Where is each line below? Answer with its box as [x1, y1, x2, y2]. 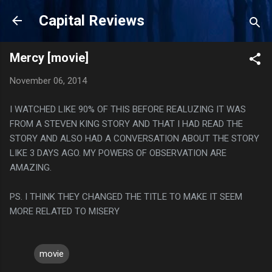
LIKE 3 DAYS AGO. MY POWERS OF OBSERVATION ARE [10, 147, 226, 158]
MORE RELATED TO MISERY [10, 205, 120, 217]
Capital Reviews [39, 12, 144, 29]
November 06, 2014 [10, 75, 87, 86]
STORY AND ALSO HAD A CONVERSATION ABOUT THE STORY [10, 132, 259, 144]
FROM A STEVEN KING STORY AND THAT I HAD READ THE [10, 118, 243, 129]
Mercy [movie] [10, 50, 89, 65]
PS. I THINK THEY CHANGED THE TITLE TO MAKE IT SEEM [10, 191, 242, 202]
